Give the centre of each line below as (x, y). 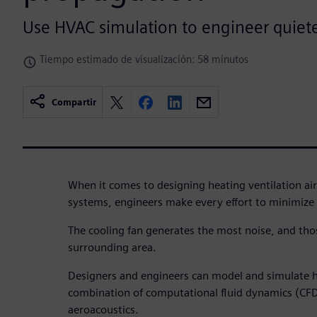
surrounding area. (112, 248)
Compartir (74, 103)
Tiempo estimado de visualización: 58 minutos (144, 59)
